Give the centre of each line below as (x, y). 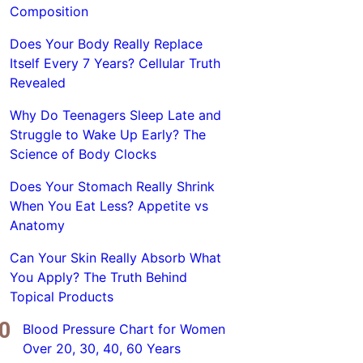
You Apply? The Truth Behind (98, 277)
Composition (49, 11)
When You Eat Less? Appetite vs (109, 206)
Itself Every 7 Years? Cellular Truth (115, 63)
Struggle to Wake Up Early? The (107, 135)
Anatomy (37, 225)
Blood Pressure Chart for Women (124, 329)
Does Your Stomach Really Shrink (112, 186)
